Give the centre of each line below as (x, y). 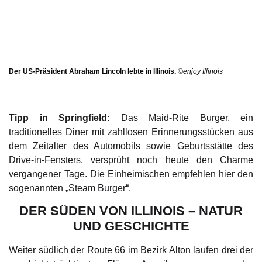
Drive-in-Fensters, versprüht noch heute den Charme (131, 160)
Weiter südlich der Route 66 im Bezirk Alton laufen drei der (131, 250)
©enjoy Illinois (200, 71)
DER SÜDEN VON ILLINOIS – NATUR (131, 211)
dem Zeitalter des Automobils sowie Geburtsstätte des (131, 146)
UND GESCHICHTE (131, 226)
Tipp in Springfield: (59, 118)
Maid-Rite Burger (188, 118)
